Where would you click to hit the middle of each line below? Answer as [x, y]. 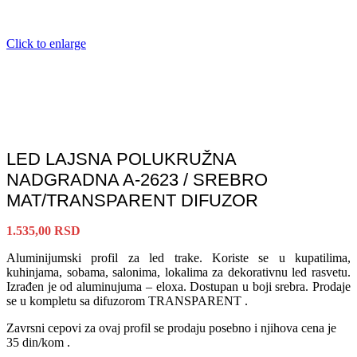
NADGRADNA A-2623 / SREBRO [137, 179]
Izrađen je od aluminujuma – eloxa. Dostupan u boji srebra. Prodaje [178, 286]
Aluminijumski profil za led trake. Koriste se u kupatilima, [178, 257]
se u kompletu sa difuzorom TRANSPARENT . [127, 300]
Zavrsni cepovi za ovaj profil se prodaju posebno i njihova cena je [171, 328]
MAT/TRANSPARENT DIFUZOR [132, 200]
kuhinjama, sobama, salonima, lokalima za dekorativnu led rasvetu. [178, 272]
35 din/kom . [38, 342]
